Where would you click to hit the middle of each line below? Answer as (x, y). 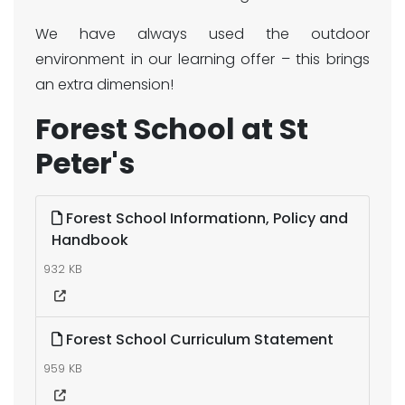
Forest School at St (172, 129)
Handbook (90, 240)
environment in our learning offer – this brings (202, 59)
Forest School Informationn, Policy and (205, 218)
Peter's (88, 163)
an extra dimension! (104, 85)
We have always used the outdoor (202, 34)
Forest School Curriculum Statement (198, 339)
